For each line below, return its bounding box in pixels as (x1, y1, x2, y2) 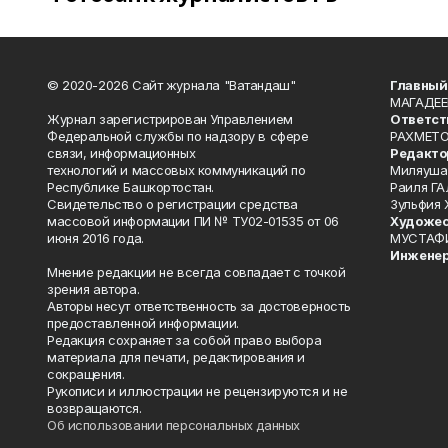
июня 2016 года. (47, 230, 144, 246)
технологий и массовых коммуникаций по (47, 162, 306, 178)
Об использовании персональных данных (47, 417, 300, 433)
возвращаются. (47, 400, 146, 416)
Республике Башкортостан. (47, 179, 214, 195)
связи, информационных (47, 145, 196, 161)
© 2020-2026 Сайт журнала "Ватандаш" (47, 77, 296, 93)
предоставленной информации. (47, 315, 239, 331)
